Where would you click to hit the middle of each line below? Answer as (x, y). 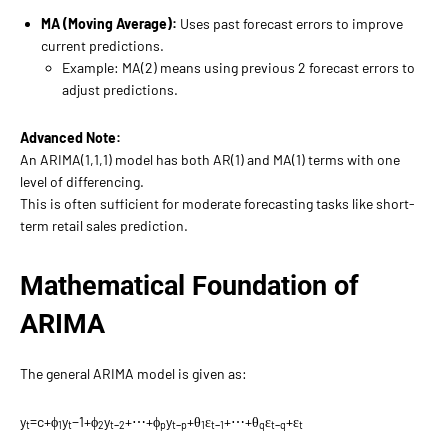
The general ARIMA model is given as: (133, 373)
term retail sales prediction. (104, 225)
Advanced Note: (70, 137)
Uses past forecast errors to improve (290, 23)
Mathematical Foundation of (189, 285)
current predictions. (102, 45)
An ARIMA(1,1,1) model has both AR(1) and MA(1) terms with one (210, 159)
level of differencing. (82, 181)
